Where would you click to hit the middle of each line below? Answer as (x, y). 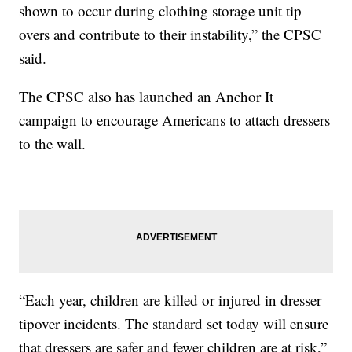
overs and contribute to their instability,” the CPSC (170, 35)
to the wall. (53, 144)
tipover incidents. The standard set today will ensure (174, 324)
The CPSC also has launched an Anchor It (147, 97)
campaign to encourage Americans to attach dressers (175, 120)
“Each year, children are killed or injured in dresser (170, 300)
